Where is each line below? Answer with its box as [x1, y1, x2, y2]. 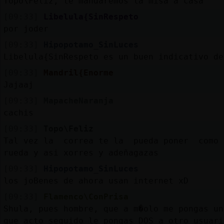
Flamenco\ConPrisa [43, 191, 128, 201]
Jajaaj [3, 79, 33, 89]
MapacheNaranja [43, 95, 113, 105]
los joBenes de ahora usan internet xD [3, 175, 188, 185]
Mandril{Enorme [43, 67, 113, 77]
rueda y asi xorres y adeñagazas [3, 147, 158, 157]
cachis [3, 107, 33, 117]
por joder [3, 23, 48, 33]
